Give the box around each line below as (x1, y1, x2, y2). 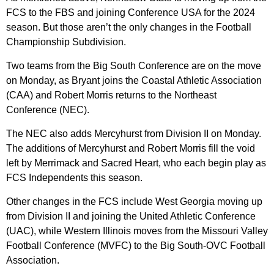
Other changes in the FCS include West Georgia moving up (6, 196, 262, 207)
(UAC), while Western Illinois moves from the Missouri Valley (6, 226, 268, 237)
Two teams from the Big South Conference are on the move (6, 61, 261, 72)
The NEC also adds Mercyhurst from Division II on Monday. (6, 128, 261, 139)
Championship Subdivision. (6, 37, 126, 48)
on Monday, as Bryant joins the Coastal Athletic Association (6, 75, 262, 86)
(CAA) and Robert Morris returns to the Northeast (6, 90, 217, 101)
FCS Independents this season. (6, 172, 143, 183)
